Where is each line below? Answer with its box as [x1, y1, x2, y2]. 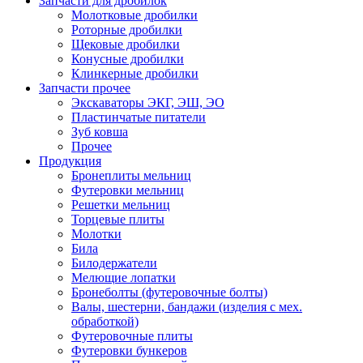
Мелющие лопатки [71, 271, 176, 284]
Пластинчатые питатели [71, 110, 206, 124]
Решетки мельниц [71, 198, 170, 211]
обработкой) [71, 314, 139, 328]
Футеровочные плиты [71, 329, 193, 343]
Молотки [71, 227, 122, 241]
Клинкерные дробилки [71, 66, 199, 80]
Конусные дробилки [71, 52, 184, 66]
